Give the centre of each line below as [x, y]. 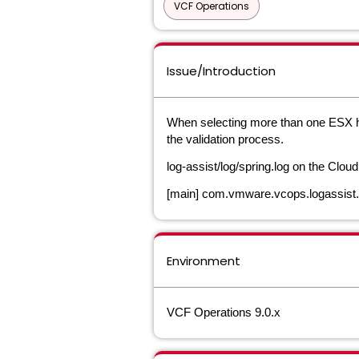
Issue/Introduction [221, 71]
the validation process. [227, 139]
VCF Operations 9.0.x [224, 313]
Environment [204, 261]
